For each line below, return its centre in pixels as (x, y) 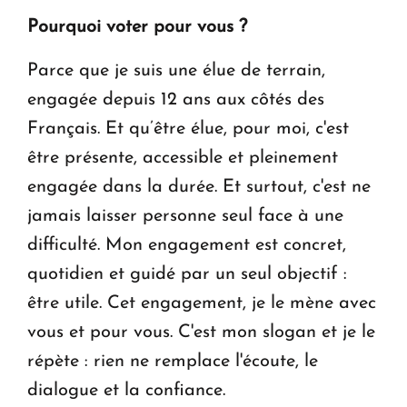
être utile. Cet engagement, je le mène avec (202, 304)
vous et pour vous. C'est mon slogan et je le (201, 333)
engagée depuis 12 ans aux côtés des (176, 100)
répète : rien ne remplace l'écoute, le (173, 362)
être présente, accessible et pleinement (183, 159)
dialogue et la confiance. (126, 391)
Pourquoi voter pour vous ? (137, 28)
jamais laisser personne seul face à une (185, 217)
